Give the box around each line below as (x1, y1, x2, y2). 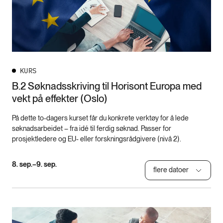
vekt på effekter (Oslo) (12, 92, 108, 105)
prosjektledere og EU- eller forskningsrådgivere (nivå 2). (12, 134, 181, 143)
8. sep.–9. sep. (12, 160, 57, 168)
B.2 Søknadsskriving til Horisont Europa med (12, 80, 202, 92)
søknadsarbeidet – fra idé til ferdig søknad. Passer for (12, 124, 171, 132)
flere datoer (153, 166, 189, 174)
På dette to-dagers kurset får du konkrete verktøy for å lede (12, 113, 189, 122)
